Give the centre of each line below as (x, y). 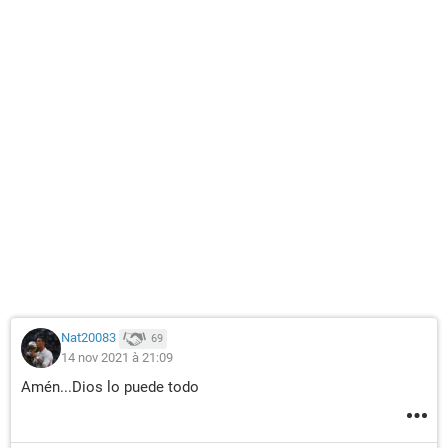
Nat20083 (88, 338)
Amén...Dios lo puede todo (110, 387)
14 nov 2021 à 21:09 (117, 357)
